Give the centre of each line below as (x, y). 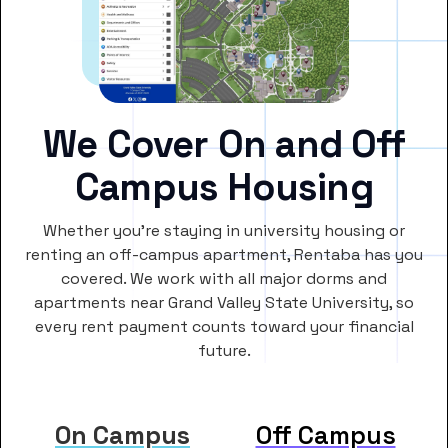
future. (224, 351)
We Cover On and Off (224, 144)
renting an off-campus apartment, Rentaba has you (224, 255)
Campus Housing (224, 187)
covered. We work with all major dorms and (224, 279)
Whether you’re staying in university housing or (224, 231)
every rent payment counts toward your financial (224, 327)
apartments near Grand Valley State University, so (224, 303)
